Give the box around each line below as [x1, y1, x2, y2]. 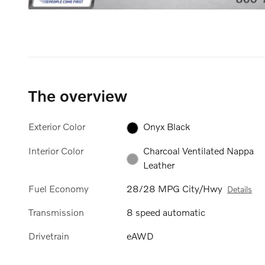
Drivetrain [28, 230, 69, 242]
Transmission [28, 206, 84, 218]
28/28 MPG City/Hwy [127, 182, 223, 194]
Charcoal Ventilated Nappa [143, 144, 254, 156]
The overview [28, 86, 127, 105]
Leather [143, 159, 175, 170]
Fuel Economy [28, 182, 89, 194]
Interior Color [28, 144, 83, 156]
